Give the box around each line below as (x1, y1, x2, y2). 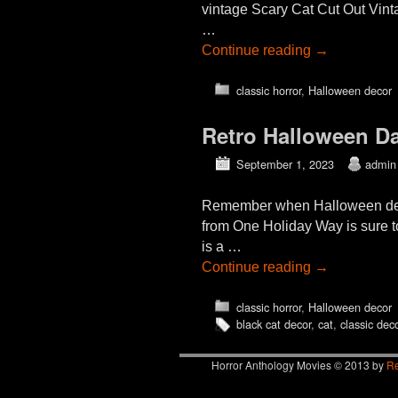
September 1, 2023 (235, 155, 334, 172)
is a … (202, 238, 242, 254)
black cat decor (235, 314, 311, 332)
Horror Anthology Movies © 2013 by (211, 356, 386, 372)
